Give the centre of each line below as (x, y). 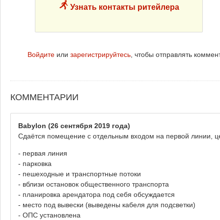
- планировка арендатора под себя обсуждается (96, 194)
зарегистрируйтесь (100, 55)
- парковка (35, 163)
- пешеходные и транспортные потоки (80, 174)
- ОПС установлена (49, 215)
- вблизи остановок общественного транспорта (94, 184)
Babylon (32, 125)
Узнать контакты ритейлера (124, 7)
